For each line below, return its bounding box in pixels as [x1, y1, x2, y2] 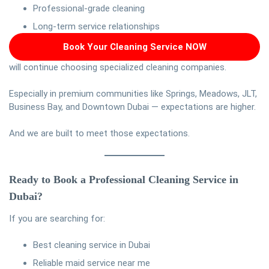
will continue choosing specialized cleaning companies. [9, 62, 226, 73]
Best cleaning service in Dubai [33, 239, 150, 250]
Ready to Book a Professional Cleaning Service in [9, 173, 238, 186]
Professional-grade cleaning [33, 3, 145, 14]
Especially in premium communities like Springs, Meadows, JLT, [9, 88, 257, 100]
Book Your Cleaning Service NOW [62, 41, 207, 53]
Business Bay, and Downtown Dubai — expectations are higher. [9, 101, 256, 113]
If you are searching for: [9, 213, 105, 224]
